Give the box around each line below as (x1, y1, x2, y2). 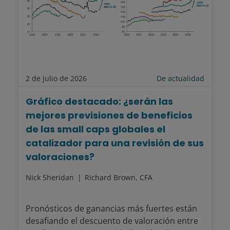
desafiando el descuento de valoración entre (26, 215, 198, 227)
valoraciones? (26, 150, 94, 164)
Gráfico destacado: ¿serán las (26, 95, 173, 108)
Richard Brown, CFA (85, 172, 152, 183)
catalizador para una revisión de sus (26, 137, 204, 150)
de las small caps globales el (26, 123, 165, 136)
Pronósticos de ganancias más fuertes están (26, 203, 197, 215)
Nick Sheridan (26, 172, 76, 183)
